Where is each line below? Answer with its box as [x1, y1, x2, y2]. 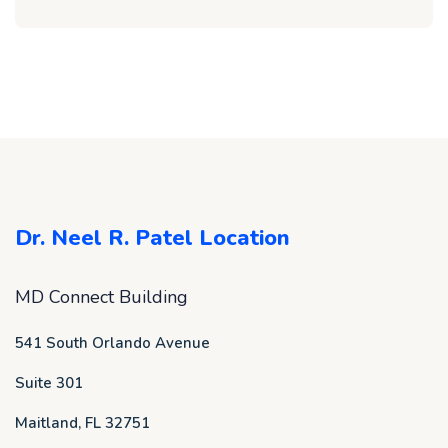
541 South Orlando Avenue [15, 333, 210, 353]
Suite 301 [15, 373, 83, 393]
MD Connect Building [15, 285, 188, 309]
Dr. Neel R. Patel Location [15, 223, 290, 253]
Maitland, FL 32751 [15, 413, 150, 433]
